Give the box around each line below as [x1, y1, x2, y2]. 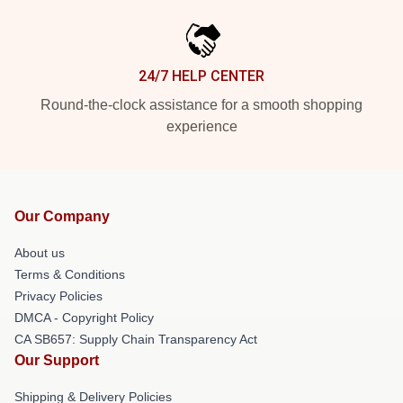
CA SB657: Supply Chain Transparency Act [14, 332, 257, 346]
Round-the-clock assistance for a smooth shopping [40, 97, 363, 112]
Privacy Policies [14, 289, 103, 303]
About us [14, 246, 65, 260]
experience [166, 119, 237, 134]
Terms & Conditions [14, 267, 125, 282]
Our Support [14, 353, 99, 368]
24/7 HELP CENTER [139, 67, 264, 85]
